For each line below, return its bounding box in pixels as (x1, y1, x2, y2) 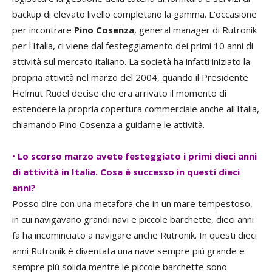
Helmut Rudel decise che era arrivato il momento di (12, 87, 226, 100)
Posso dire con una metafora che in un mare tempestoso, (12, 197, 253, 210)
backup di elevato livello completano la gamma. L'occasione (12, 8, 257, 21)
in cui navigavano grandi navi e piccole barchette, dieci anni (12, 213, 254, 226)
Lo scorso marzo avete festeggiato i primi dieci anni (15, 150, 257, 163)
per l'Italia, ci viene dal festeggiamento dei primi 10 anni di (12, 39, 253, 52)
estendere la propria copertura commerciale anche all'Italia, (12, 103, 259, 115)
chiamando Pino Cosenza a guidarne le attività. (12, 118, 205, 131)
